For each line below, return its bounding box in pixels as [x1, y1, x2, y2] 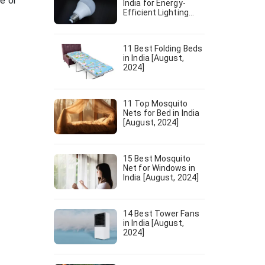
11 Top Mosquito [123, 99, 188, 108]
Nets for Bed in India [123, 108, 200, 118]
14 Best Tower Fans [123, 209, 199, 218]
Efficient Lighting [123, 8, 189, 17]
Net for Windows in [123, 163, 195, 173]
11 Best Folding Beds [123, 44, 202, 53]
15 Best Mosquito [123, 154, 191, 163]
